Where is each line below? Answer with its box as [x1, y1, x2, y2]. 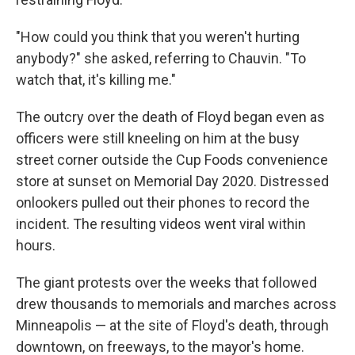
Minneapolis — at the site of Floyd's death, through [16, 317, 329, 334]
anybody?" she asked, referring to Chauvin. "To [16, 50, 306, 67]
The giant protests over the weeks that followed [16, 274, 317, 291]
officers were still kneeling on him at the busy [16, 130, 300, 147]
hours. [16, 237, 55, 254]
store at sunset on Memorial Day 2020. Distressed [16, 173, 329, 189]
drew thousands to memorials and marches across [16, 296, 337, 312]
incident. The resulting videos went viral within [16, 216, 306, 232]
